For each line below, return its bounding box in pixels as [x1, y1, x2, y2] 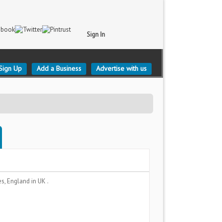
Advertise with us [96, 64, 147, 73]
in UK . [31, 177, 49, 185]
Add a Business [37, 64, 81, 73]
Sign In [87, 30, 105, 39]
